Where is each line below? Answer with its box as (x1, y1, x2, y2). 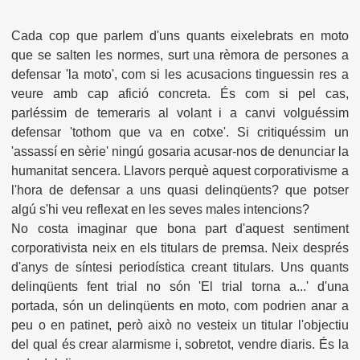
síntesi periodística (76, 260, 191, 275)
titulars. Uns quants (226, 260, 349, 275)
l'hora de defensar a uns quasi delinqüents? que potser (11, 183, 349, 198)
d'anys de (11, 260, 70, 275)
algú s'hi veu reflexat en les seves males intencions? (11, 202, 310, 217)
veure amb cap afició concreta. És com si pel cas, (11, 87, 349, 101)
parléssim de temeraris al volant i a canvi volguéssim (11, 106, 349, 121)
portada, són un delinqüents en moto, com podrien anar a (11, 299, 349, 313)
